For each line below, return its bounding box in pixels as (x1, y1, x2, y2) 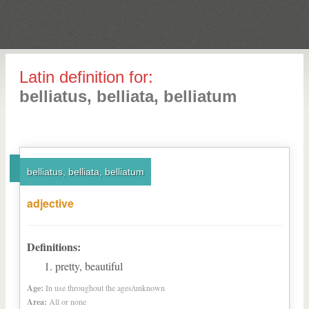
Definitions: (27, 239, 81, 255)
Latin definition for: (19, 68, 153, 86)
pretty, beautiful (55, 259, 123, 273)
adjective (27, 195, 74, 211)
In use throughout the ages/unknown (46, 282, 165, 293)
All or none (49, 296, 86, 307)
